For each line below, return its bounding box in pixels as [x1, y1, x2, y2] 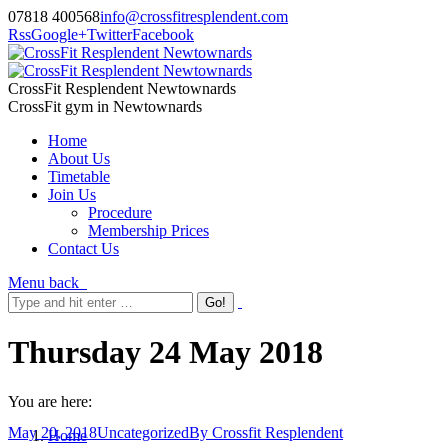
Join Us [48, 186, 96, 203]
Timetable [48, 168, 110, 185]
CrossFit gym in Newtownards [8, 98, 202, 115]
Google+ [31, 26, 87, 43]
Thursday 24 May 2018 [8, 334, 323, 371]
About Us [48, 150, 110, 167]
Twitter [87, 26, 132, 43]
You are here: [8, 392, 92, 410]
